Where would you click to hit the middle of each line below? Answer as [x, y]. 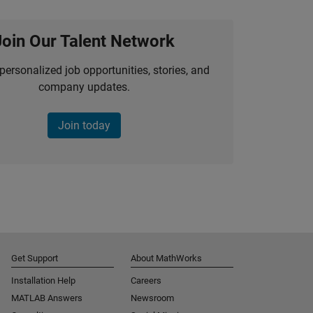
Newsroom [152, 298]
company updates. [84, 87]
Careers [146, 281]
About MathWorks [166, 259]
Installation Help [43, 281]
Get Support [35, 259]
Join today [84, 126]
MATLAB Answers [47, 298]
